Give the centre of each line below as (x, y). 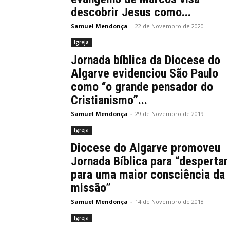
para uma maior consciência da (148, 175)
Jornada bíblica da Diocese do (146, 60)
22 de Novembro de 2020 (169, 26)
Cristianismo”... (109, 100)
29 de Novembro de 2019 (169, 114)
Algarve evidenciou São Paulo (145, 73)
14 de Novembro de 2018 (169, 202)
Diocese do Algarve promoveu (146, 148)
